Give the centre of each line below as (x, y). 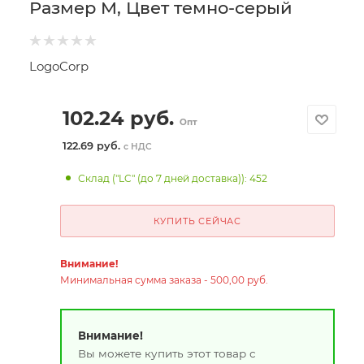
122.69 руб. (93, 146)
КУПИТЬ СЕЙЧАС (197, 221)
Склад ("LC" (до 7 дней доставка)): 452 (173, 178)
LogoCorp (59, 66)
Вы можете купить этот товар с (167, 353)
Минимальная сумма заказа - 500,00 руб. (164, 280)
